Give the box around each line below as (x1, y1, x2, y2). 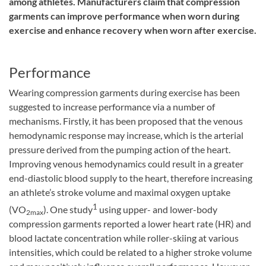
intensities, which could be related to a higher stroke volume (9, 246, 252, 258)
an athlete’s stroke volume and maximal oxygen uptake (9, 186, 230, 198)
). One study (43, 204, 93, 216)
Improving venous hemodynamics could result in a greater (9, 158, 243, 169)
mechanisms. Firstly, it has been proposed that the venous (9, 115, 243, 126)
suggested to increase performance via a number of (9, 101, 215, 112)
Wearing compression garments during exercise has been (9, 87, 240, 98)
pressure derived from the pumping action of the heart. (9, 144, 230, 155)
